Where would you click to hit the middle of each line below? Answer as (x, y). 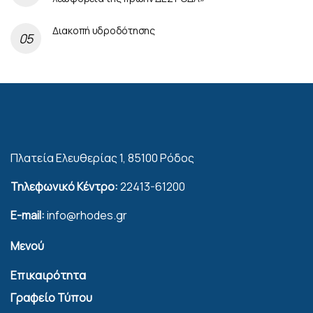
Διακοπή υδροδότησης (104, 31)
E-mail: (28, 216)
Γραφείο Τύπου (51, 298)
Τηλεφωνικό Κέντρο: (64, 187)
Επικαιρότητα (48, 276)
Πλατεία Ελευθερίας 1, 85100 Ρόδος (102, 158)
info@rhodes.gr (86, 216)
